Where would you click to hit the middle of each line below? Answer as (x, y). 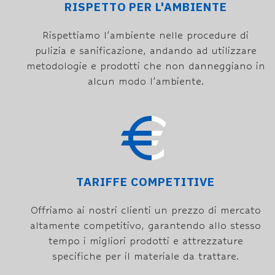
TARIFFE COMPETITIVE (146, 182)
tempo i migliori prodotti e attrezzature (145, 241)
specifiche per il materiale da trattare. (146, 256)
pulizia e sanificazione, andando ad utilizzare (145, 51)
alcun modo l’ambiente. (145, 81)
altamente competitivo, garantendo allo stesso (146, 226)
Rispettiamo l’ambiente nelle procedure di (146, 35)
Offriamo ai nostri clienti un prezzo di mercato (145, 210)
